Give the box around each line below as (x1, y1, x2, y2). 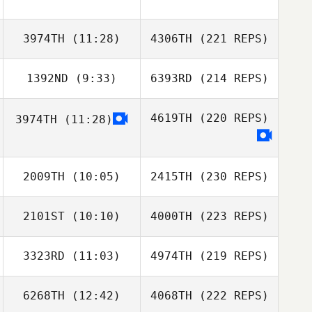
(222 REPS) (192, 289, 269, 302)
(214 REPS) (192, 72, 269, 85)
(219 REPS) (192, 249, 269, 263)
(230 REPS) (192, 170, 269, 183)
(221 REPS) (192, 32, 269, 45)
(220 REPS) (192, 111, 269, 125)
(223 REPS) (192, 210, 269, 223)
